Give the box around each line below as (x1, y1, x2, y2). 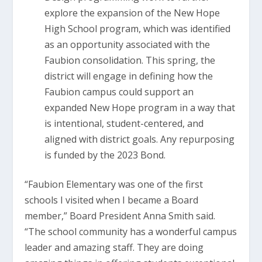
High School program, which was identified (44, 22, 230, 35)
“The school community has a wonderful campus (25, 225, 237, 238)
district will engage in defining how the (44, 69, 213, 82)
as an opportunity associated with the (44, 37, 210, 51)
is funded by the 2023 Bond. (44, 148, 166, 161)
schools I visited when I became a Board (25, 193, 199, 206)
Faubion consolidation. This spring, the (44, 53, 215, 67)
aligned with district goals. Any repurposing (44, 132, 235, 146)
